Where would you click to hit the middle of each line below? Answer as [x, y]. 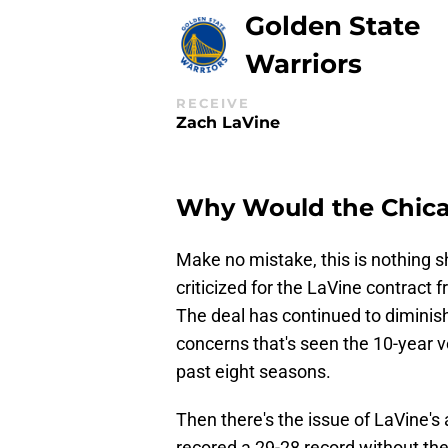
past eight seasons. [253, 371]
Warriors [303, 64]
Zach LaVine [228, 122]
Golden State [332, 26]
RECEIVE [213, 103]
